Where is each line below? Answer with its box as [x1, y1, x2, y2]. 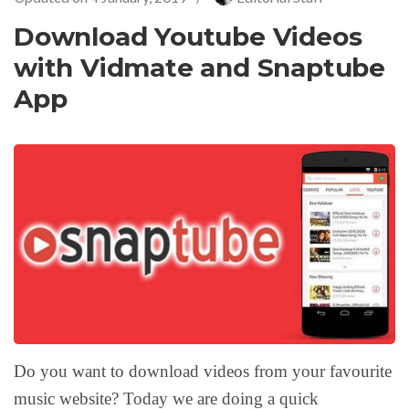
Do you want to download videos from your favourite [14, 362, 392, 382]
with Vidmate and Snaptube [14, 51, 385, 83]
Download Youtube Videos [14, 20, 362, 52]
